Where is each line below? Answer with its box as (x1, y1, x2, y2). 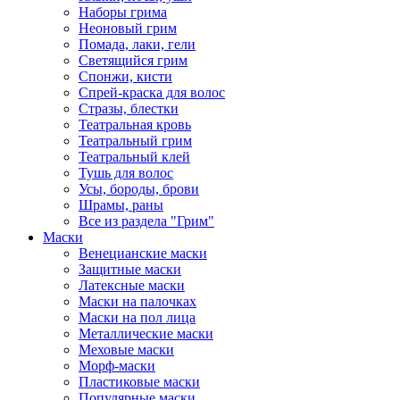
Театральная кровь (79, 117, 191, 132)
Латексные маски (79, 278, 185, 293)
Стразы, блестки (79, 101, 179, 116)
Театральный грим (79, 133, 192, 148)
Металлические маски (79, 326, 213, 341)
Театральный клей (79, 149, 190, 164)
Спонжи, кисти (79, 69, 172, 84)
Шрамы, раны (79, 197, 163, 212)
